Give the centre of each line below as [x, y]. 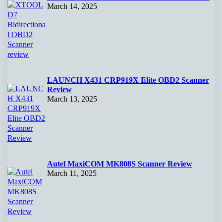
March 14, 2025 [72, 6]
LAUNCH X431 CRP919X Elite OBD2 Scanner [128, 80]
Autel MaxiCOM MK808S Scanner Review [120, 164]
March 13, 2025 [72, 99]
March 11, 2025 [72, 173]
